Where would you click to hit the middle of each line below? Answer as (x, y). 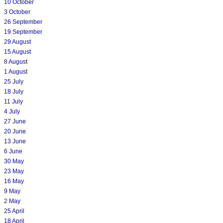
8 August (16, 61)
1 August (16, 71)
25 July (14, 81)
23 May (14, 171)
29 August (17, 42)
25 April (14, 211)
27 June (15, 121)
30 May (14, 161)
